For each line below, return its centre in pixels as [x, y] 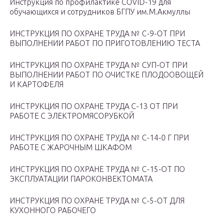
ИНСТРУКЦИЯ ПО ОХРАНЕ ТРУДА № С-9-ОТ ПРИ [97, 34]
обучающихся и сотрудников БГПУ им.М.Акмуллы [100, 12]
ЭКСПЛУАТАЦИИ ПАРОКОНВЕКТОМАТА [81, 179]
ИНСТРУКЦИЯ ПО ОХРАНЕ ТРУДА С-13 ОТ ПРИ [94, 106]
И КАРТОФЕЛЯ [37, 85]
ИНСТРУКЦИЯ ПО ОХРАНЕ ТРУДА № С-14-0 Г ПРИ [99, 138]
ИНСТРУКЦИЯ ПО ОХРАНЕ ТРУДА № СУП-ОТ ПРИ [99, 65]
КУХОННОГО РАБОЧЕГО [53, 210]
